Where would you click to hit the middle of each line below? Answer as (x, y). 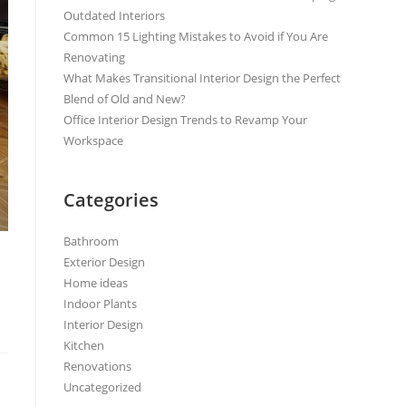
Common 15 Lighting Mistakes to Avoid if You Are (196, 36)
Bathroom (91, 241)
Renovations (97, 366)
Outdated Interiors (114, 15)
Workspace (93, 140)
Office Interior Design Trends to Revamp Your (185, 120)
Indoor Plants (100, 304)
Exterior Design (104, 262)
